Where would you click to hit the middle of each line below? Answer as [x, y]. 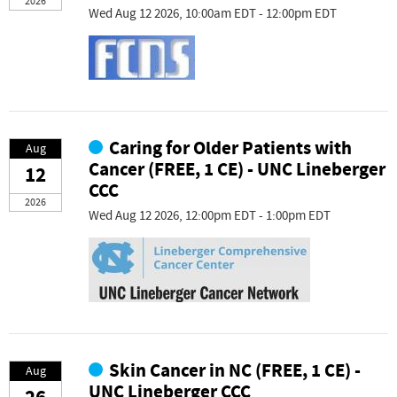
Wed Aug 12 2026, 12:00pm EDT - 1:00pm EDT [210, 215]
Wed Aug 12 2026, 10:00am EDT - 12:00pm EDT [213, 14]
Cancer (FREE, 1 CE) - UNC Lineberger [237, 171]
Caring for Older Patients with [231, 149]
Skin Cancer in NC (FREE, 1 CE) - [235, 371]
